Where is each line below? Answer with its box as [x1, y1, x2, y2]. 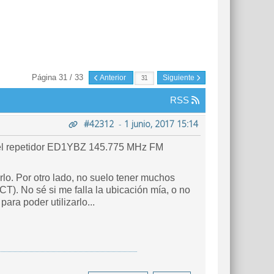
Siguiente [163, 73, 196, 82]
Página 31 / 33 [32, 73, 86, 82]
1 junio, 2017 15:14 [124, 118, 198, 130]
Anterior [98, 73, 128, 82]
